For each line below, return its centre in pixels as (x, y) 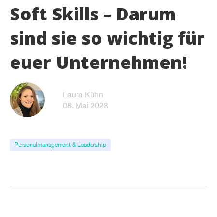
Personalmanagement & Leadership (60, 145)
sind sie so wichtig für (107, 38)
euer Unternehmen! (99, 62)
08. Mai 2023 (85, 105)
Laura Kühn (83, 94)
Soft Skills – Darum (93, 14)
